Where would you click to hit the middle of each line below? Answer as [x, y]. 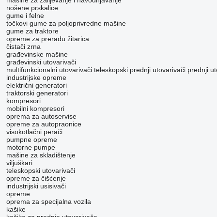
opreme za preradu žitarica [47, 39]
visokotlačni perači [34, 132]
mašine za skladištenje [41, 155]
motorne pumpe [31, 147]
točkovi [17, 23]
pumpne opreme [31, 140]
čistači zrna [23, 47]
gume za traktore [32, 31]
